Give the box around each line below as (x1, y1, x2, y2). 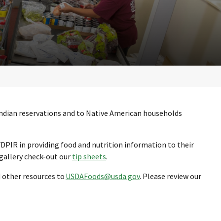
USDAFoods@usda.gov (66, 171, 140, 181)
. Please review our (140, 171, 202, 181)
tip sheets (72, 151, 106, 161)
